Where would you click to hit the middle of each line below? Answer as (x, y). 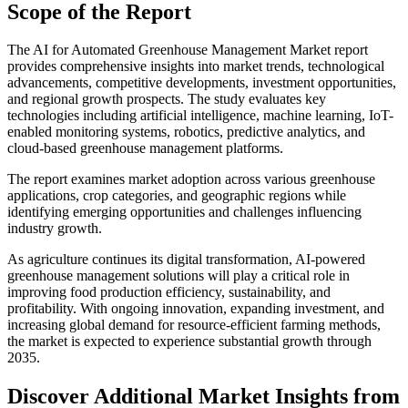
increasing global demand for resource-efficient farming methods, (194, 325)
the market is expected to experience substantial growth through (189, 342)
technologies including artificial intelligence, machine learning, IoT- (200, 116)
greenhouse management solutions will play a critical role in (178, 276)
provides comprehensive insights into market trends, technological (196, 66)
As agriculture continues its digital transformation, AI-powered (186, 260)
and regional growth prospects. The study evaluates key (167, 99)
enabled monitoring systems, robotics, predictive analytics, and (186, 132)
